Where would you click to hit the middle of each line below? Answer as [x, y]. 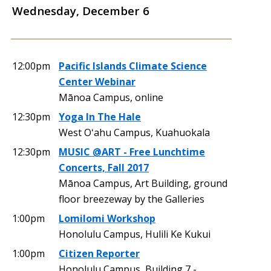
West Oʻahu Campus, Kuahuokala [134, 132]
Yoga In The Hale [100, 116]
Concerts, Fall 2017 [104, 167]
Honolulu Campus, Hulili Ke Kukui [135, 234]
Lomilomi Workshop [107, 218]
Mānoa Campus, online [111, 97]
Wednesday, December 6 [81, 10]
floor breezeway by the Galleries [132, 199]
